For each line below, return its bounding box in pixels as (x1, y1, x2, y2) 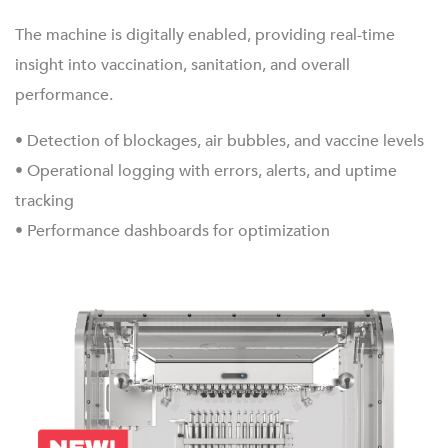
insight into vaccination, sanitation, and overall (15, 54, 350, 76)
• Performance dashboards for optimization (15, 220, 330, 242)
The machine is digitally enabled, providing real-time (15, 24, 395, 46)
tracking (15, 190, 74, 212)
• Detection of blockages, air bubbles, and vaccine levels (15, 130, 424, 152)
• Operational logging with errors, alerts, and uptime (15, 160, 397, 182)
